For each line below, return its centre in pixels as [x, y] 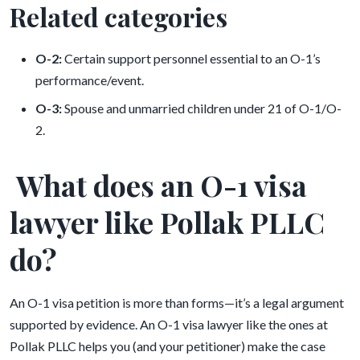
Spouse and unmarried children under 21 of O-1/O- [202, 108]
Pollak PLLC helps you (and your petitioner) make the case [168, 346]
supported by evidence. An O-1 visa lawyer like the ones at [169, 324]
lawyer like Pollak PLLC [167, 222]
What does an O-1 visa [158, 185]
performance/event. [90, 80]
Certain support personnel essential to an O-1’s [191, 58]
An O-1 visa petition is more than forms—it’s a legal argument [177, 303]
